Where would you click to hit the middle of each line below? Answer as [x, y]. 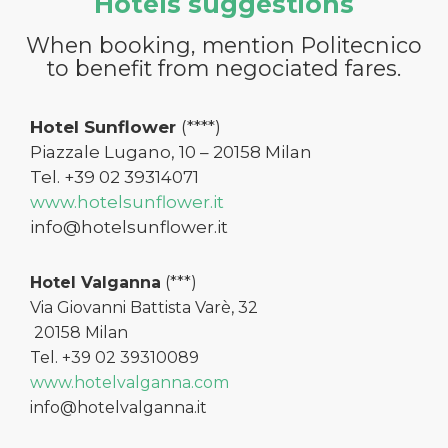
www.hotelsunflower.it [127, 201]
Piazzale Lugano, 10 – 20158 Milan [171, 151]
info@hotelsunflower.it [129, 226]
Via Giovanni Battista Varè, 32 [144, 307]
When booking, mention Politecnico [224, 44]
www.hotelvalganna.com [129, 382]
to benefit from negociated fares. [224, 67]
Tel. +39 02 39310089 [114, 357]
